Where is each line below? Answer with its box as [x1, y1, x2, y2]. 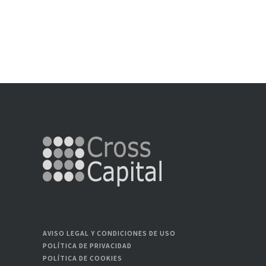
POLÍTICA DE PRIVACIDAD [43, 241, 132, 250]
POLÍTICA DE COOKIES [43, 254, 122, 262]
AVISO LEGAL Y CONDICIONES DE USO [43, 229, 176, 237]
